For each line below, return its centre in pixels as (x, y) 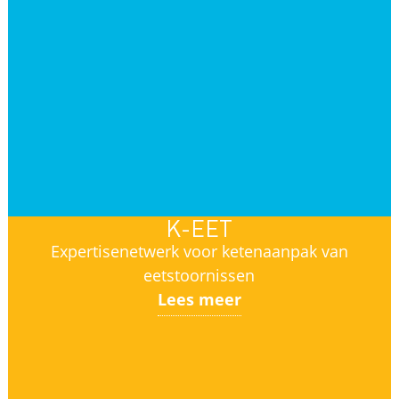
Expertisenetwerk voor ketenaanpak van (199, 251)
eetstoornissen (199, 275)
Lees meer (199, 299)
